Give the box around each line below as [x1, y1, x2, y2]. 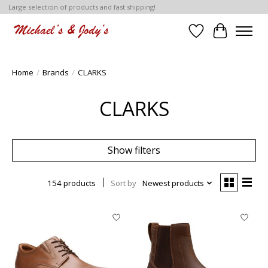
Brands [42, 67, 69, 78]
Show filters [108, 144, 160, 157]
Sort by [110, 178, 136, 189]
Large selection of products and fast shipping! [8, 2, 156, 12]
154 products [47, 178, 96, 189]
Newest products [142, 178, 204, 189]
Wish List [196, 31, 237, 44]
